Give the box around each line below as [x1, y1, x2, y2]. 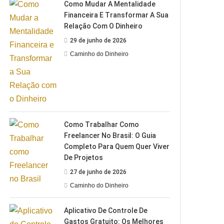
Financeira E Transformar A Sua [64, 10, 169, 19]
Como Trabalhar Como [64, 120, 139, 128]
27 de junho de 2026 [70, 168, 127, 175]
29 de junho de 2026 [70, 36, 127, 44]
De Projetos [64, 153, 103, 161]
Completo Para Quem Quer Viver [64, 142, 170, 150]
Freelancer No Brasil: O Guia [64, 131, 156, 139]
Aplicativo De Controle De [64, 206, 148, 214]
